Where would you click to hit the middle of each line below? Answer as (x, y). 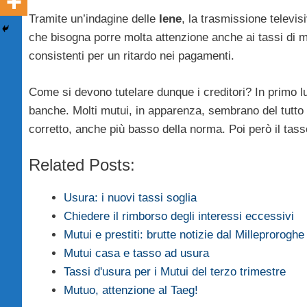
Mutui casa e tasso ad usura (136, 254)
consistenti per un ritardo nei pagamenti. (132, 56)
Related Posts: (82, 165)
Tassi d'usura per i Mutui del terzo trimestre (175, 272)
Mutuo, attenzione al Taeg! (131, 291)
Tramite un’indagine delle (94, 19)
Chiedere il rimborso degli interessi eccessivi (179, 217)
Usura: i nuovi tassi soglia (130, 198)
